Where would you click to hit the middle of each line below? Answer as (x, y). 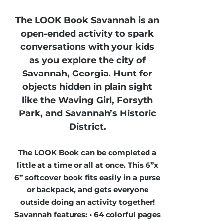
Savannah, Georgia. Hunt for (88, 74)
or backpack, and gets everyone (87, 189)
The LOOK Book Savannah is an (88, 20)
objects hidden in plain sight (88, 87)
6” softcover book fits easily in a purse (88, 177)
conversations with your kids (88, 47)
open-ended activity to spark (88, 34)
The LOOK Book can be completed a (88, 152)
